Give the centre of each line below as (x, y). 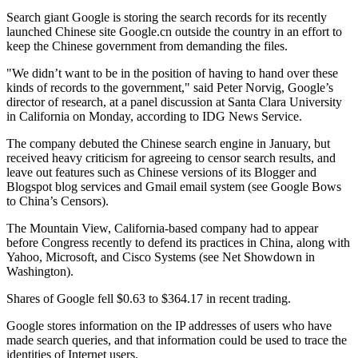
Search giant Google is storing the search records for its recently (167, 17)
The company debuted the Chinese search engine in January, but (168, 143)
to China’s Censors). (58, 201)
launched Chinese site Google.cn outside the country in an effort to (174, 31)
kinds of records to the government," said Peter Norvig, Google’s (170, 87)
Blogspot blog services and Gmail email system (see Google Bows (174, 186)
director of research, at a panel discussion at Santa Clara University (174, 101)
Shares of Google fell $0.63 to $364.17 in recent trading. (149, 298)
